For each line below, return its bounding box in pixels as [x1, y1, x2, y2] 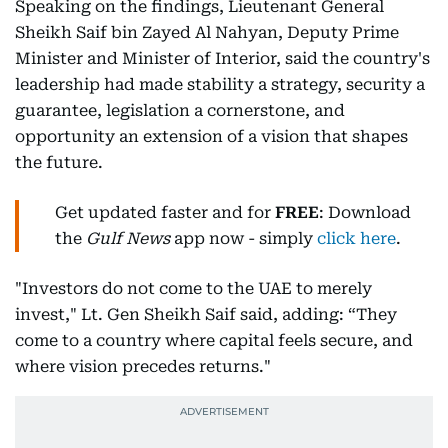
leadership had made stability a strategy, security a [15, 75, 425, 94]
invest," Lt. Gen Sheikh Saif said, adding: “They [15, 305, 397, 324]
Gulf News [86, 229, 170, 248]
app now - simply [170, 229, 317, 248]
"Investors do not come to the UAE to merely [15, 279, 372, 298]
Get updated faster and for [55, 203, 275, 222]
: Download [319, 203, 411, 222]
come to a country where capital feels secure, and [15, 331, 413, 350]
